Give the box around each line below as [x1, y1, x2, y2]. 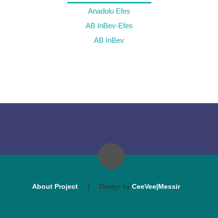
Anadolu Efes [88, 7, 130, 15]
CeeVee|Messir [132, 182, 180, 190]
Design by [99, 182, 132, 190]
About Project [32, 182, 78, 190]
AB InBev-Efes [85, 21, 133, 30]
